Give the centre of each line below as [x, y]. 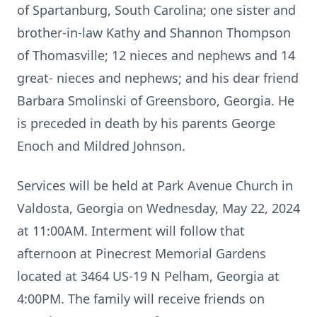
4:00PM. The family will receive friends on [141, 299]
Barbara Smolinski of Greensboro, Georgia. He [156, 100]
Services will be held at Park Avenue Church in [155, 185]
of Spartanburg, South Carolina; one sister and [156, 10]
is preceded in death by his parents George [146, 123]
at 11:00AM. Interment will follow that [131, 231]
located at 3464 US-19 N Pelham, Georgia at [148, 276]
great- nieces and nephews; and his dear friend [158, 78]
